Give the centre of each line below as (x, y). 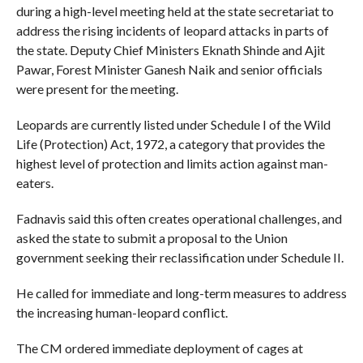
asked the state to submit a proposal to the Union (152, 237)
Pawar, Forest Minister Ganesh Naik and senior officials (169, 69)
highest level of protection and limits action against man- (172, 163)
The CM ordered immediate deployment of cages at (159, 348)
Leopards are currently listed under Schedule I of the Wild (173, 124)
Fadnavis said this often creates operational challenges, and (179, 218)
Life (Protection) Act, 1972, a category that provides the (170, 143)
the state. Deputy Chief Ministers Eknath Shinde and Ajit (170, 49)
